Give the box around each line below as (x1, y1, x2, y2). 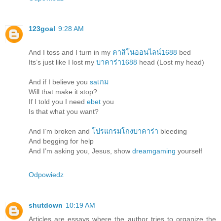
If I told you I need (29, 98, 87, 106)
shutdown (29, 201, 63, 210)
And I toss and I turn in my (29, 48, 112, 57)
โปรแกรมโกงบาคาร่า (92, 127, 158, 136)
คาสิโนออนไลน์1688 (112, 48, 177, 57)
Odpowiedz (29, 171, 64, 179)
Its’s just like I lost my (29, 58, 96, 67)
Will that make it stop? (29, 88, 97, 96)
